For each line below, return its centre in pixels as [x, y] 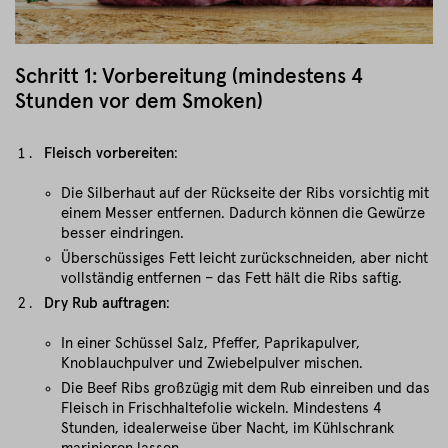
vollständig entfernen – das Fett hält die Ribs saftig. [231, 278]
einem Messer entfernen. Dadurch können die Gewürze [243, 213]
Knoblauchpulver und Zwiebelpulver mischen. [212, 363]
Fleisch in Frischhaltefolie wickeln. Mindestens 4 [221, 408]
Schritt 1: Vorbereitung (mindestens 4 [189, 76]
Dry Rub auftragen [105, 303]
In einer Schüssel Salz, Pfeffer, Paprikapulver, [210, 343]
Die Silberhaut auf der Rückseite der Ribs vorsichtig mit [245, 193]
